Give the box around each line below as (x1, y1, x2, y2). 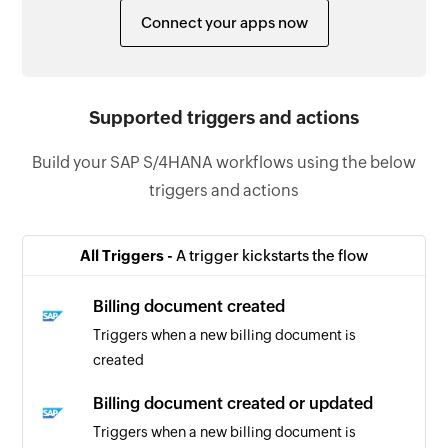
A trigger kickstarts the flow (176, 246, 368, 264)
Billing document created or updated (93, 393, 374, 413)
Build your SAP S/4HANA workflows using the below (32, 152, 416, 172)
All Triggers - (80, 246, 176, 264)
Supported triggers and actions (89, 106, 359, 128)
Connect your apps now (140, 13, 308, 31)
